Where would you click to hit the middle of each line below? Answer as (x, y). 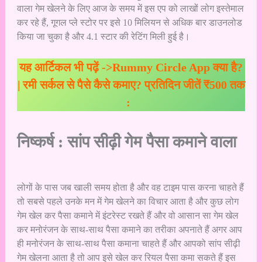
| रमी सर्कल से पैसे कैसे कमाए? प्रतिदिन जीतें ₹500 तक (131, 85)
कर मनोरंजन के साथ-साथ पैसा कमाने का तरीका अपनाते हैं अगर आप (129, 230)
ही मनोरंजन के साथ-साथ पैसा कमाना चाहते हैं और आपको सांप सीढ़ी (128, 244)
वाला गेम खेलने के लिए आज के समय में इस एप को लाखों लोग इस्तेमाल (130, 8)
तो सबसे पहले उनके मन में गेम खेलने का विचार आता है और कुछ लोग (127, 202)
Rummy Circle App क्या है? (177, 68)
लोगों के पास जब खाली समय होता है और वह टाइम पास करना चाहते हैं (130, 188)
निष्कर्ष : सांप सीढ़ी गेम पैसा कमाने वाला (126, 142)
